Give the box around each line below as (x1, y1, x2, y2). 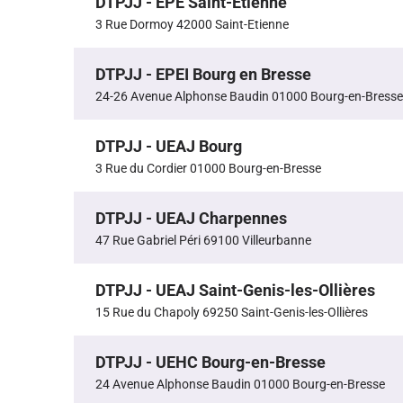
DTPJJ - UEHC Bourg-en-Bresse (95, 353, 326, 372)
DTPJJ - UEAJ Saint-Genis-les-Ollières (95, 281, 375, 300)
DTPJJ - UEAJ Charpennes (95, 209, 287, 228)
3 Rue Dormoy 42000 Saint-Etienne (95, 17, 289, 32)
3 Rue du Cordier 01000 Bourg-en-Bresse (95, 161, 321, 176)
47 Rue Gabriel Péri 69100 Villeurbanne (95, 233, 311, 248)
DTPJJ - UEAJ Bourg (95, 137, 242, 157)
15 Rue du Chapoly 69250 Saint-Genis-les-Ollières (95, 305, 368, 320)
